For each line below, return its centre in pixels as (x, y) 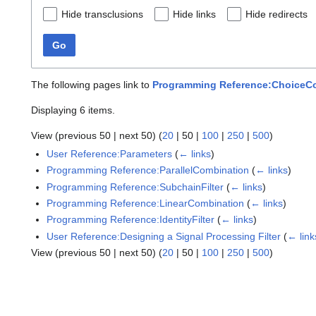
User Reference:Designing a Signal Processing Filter (164, 236)
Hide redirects (276, 14)
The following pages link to (92, 84)
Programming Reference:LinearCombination (146, 203)
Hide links (194, 14)
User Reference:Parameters (110, 153)
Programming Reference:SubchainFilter (135, 187)
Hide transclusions (102, 14)
